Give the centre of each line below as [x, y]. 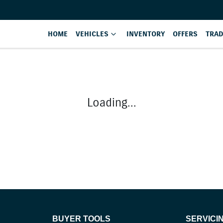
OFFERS [185, 34]
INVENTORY [146, 34]
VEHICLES [92, 34]
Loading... [111, 103]
